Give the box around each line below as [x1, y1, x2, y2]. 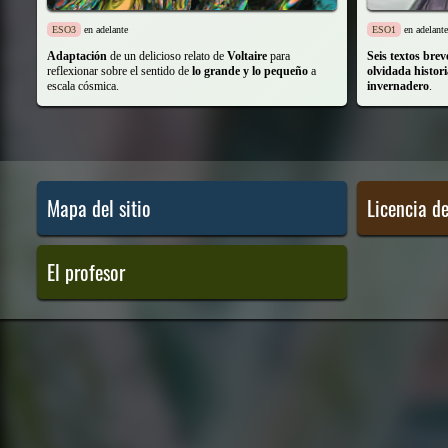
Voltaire [227, 49, 267, 63]
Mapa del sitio [47, 193, 151, 223]
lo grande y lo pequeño [192, 64, 308, 78]
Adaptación [47, 49, 107, 63]
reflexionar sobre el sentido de [47, 64, 192, 78]
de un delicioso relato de [107, 49, 227, 63]
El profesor [47, 257, 125, 287]
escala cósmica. [47, 79, 119, 93]
